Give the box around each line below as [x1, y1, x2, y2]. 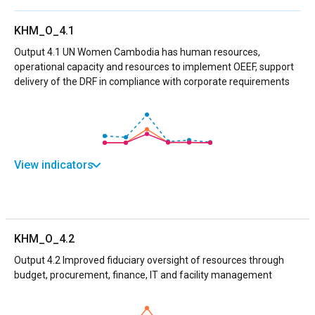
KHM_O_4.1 [14, 23, 75, 37]
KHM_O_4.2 [14, 231, 75, 245]
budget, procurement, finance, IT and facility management [14, 269, 272, 281]
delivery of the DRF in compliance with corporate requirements [14, 75, 290, 87]
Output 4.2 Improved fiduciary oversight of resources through [14, 254, 284, 266]
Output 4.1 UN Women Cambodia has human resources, [14, 46, 260, 58]
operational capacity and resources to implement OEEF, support [14, 60, 294, 72]
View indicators [14, 157, 94, 172]
